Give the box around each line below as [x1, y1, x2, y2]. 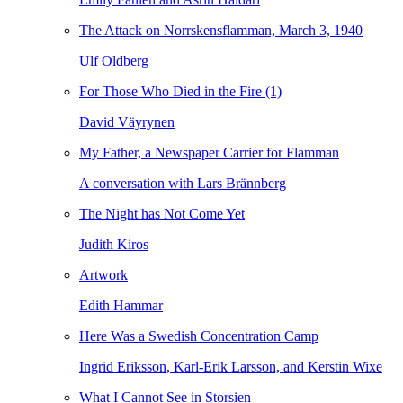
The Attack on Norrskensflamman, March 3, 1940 [79, 22, 363, 38]
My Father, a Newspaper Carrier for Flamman [79, 145, 339, 160]
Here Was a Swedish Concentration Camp [79, 328, 318, 344]
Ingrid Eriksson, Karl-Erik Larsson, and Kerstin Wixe [79, 359, 382, 374]
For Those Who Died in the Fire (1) [79, 84, 282, 99]
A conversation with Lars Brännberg [79, 175, 286, 191]
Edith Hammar [79, 298, 163, 313]
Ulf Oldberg [79, 53, 148, 68]
